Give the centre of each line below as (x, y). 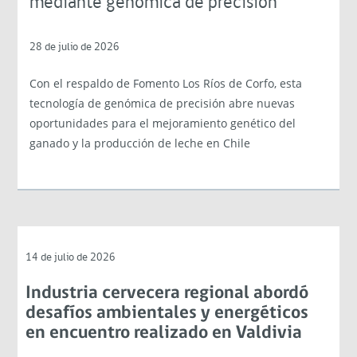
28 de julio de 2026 (75, 47)
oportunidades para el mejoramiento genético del (163, 123)
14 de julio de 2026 (71, 257)
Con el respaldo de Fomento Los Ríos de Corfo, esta (166, 83)
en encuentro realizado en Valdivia (164, 333)
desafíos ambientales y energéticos (167, 313)
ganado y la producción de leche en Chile (140, 143)
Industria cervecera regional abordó (167, 293)
